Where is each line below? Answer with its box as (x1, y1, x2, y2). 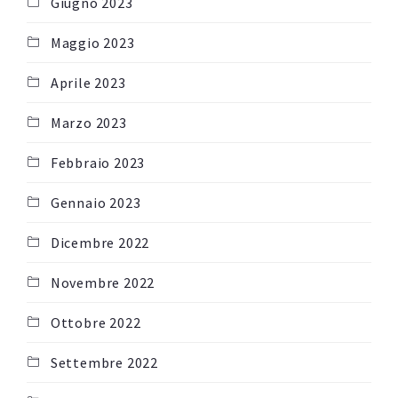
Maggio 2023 (50, 34, 135, 52)
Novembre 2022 (50, 274, 155, 292)
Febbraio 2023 (50, 154, 146, 172)
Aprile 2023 (50, 74, 126, 92)
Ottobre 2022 (50, 314, 141, 332)
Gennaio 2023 (50, 194, 141, 212)
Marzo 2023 (50, 114, 127, 132)
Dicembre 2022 (50, 234, 150, 252)
